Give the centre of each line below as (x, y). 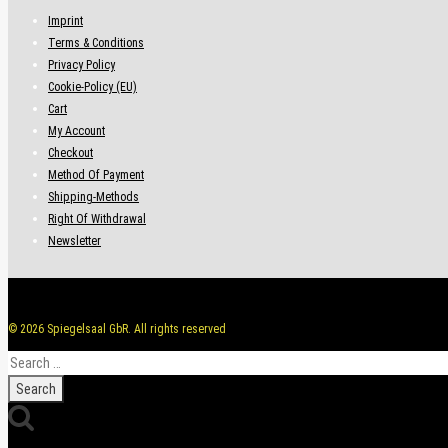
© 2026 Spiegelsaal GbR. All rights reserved (117, 328)
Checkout (70, 152)
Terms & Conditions (96, 42)
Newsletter (74, 240)
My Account (76, 130)
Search (27, 360)
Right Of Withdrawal (97, 218)
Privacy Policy (81, 64)
